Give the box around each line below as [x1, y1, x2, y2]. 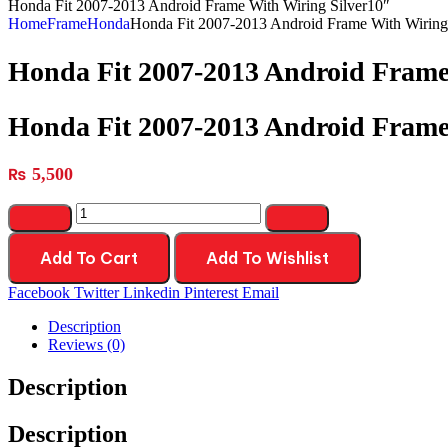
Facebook [8, 284, 70, 302]
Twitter [74, 284, 119, 302]
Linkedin [123, 284, 180, 302]
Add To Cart [40, 248, 138, 269]
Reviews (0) [48, 336, 125, 354]
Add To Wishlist [206, 248, 329, 269]
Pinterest [184, 284, 238, 302]
